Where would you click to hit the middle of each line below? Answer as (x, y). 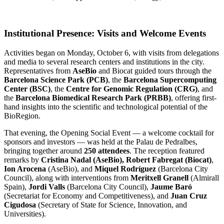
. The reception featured (167, 150)
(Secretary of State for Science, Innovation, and (111, 204)
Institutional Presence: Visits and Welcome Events (105, 33)
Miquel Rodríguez (125, 168)
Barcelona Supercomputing (170, 79)
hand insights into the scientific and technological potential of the (106, 106)
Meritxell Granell (159, 177)
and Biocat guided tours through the (155, 70)
